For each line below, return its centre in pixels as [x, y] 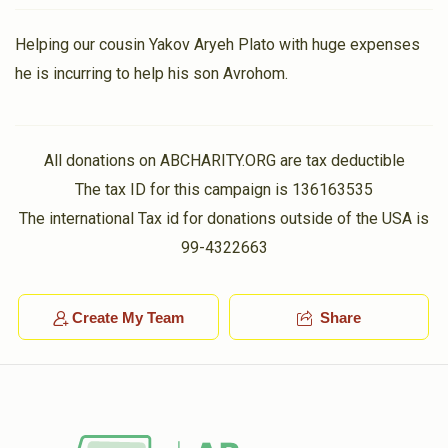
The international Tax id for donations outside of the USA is [224, 218]
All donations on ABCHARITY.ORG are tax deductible [224, 160]
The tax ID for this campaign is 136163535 [224, 189]
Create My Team [127, 317]
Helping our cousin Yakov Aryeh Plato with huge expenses [217, 44]
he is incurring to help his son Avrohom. [151, 73]
